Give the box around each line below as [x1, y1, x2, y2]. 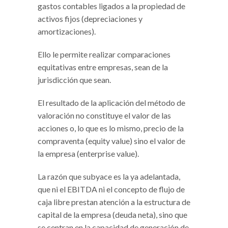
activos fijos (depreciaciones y [38, 13, 142, 23]
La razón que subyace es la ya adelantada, [38, 171, 180, 181]
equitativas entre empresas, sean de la [38, 62, 168, 72]
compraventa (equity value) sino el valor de [38, 135, 185, 146]
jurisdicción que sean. [38, 74, 111, 84]
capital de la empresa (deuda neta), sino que [38, 209, 187, 219]
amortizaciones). [38, 26, 96, 36]
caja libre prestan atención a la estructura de [38, 196, 190, 207]
